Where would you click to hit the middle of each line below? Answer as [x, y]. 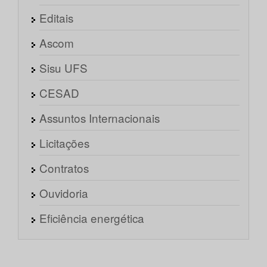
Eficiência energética [92, 218]
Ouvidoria [64, 193]
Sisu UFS [63, 68]
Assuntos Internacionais [100, 118]
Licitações [64, 143]
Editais [56, 18]
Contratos [64, 168]
